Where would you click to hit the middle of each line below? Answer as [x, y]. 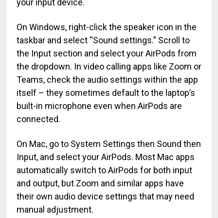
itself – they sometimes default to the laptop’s [106, 93]
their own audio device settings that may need [105, 196]
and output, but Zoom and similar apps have [100, 183]
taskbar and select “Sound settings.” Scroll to [103, 40]
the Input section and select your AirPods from [106, 53]
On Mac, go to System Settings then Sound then [109, 144]
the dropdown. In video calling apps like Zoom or [109, 66]
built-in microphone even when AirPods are [99, 106]
